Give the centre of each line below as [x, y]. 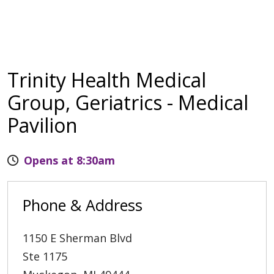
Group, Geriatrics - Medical [128, 102]
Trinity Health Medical [107, 80]
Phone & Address [83, 205]
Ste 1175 [45, 256]
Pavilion [43, 125]
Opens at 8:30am [69, 160]
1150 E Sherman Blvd [77, 238]
